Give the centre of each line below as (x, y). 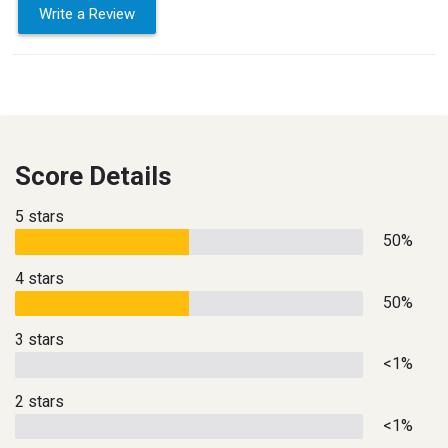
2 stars (39, 401)
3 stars (39, 340)
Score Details (93, 176)
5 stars (39, 217)
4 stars (39, 278)
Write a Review (87, 14)
